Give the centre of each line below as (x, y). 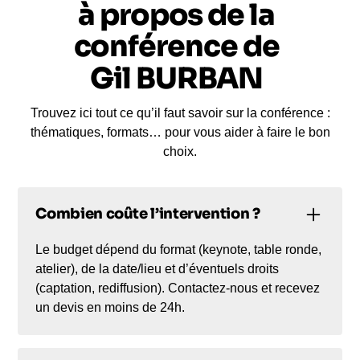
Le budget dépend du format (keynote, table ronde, (179, 249)
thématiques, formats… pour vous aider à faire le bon (180, 132)
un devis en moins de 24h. (110, 307)
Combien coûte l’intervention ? (148, 214)
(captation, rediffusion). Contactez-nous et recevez (178, 288)
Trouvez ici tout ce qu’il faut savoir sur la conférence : (180, 112)
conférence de (176, 46)
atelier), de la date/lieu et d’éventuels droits (157, 268)
